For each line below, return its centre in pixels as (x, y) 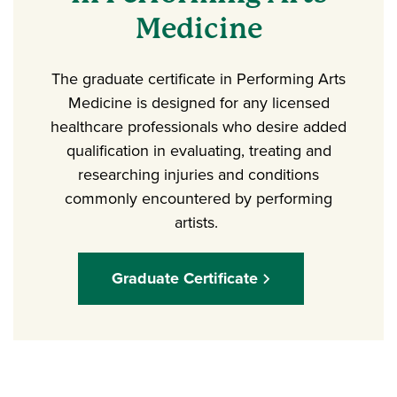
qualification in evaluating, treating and (198, 150)
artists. (198, 222)
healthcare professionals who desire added (198, 126)
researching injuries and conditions (198, 174)
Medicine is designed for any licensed (198, 102)
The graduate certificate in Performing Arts (198, 78)
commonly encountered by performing (198, 198)
